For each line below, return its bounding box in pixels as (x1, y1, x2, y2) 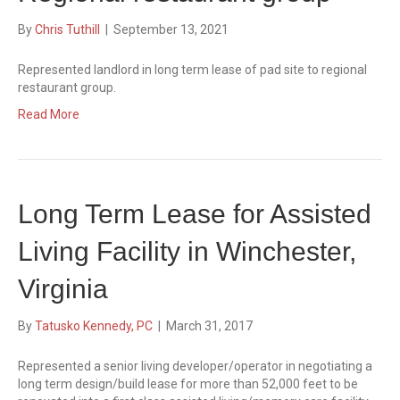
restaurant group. (18, 80, 116, 95)
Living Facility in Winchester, (18, 237, 356, 266)
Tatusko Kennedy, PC (35, 319, 153, 333)
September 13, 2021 (113, 22, 229, 37)
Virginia (18, 274, 108, 304)
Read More (18, 107, 79, 121)
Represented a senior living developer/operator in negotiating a (18, 359, 372, 373)
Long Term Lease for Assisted (18, 199, 371, 229)
